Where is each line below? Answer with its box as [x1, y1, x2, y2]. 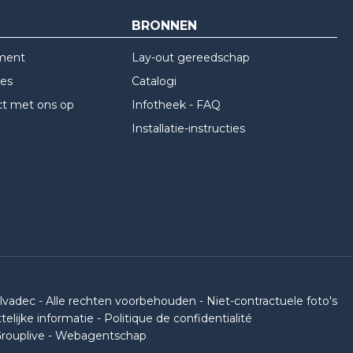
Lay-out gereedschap [132, 50, 251, 65]
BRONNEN [132, 18, 198, 34]
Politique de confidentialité [104, 310, 252, 325]
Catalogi [132, 73, 177, 88]
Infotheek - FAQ [132, 97, 221, 112]
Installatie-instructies [132, 121, 246, 136]
